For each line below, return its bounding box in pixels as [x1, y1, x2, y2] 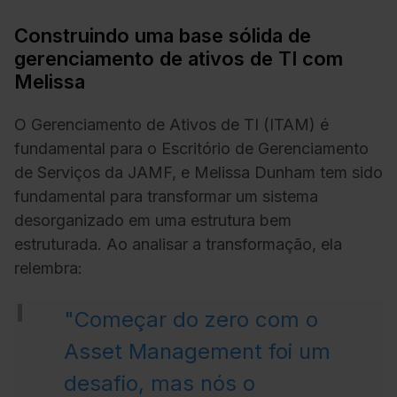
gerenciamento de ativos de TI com [14, 46, 343, 70]
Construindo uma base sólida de [14, 23, 311, 47]
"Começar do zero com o [64, 306, 318, 332]
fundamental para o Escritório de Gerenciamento [14, 139, 369, 159]
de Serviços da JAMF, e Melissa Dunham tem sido [14, 163, 383, 183]
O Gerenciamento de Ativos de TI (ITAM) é [14, 115, 329, 135]
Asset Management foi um [64, 338, 331, 364]
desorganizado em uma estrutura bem [14, 211, 292, 230]
